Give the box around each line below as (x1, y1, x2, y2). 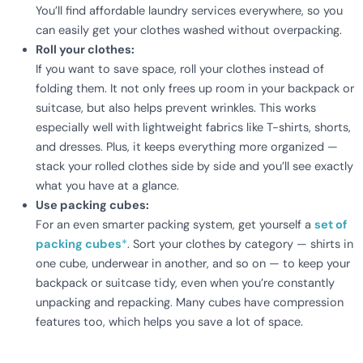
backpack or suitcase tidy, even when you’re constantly (35, 275, 335, 292)
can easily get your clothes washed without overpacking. (35, 23, 342, 39)
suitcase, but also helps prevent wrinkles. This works (35, 100, 316, 117)
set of (314, 217, 347, 233)
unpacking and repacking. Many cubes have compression (35, 295, 344, 311)
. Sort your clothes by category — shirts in (126, 237, 353, 253)
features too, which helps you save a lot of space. (35, 314, 303, 331)
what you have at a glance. (35, 178, 179, 194)
